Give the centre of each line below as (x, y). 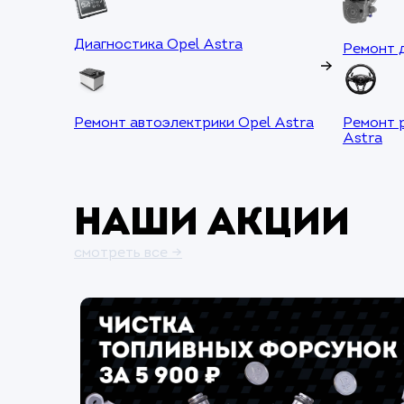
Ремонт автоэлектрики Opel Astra (194, 124)
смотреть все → (128, 254)
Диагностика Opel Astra (158, 45)
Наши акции (212, 225)
